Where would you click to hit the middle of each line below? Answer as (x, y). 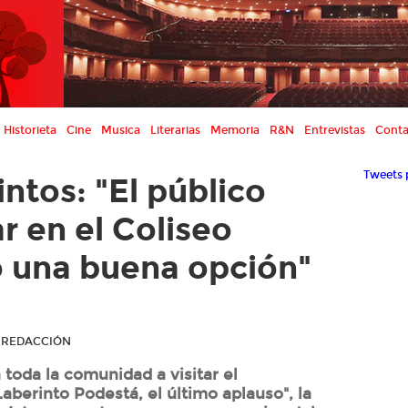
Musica (121, 130)
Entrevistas (335, 130)
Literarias (175, 130)
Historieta (30, 130)
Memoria (235, 130)
